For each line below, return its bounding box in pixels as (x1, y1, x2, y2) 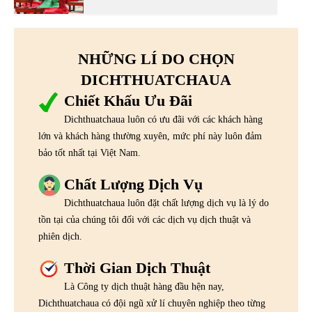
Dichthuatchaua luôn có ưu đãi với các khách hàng (64, 114, 263, 125)
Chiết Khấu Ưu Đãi (64, 92, 192, 110)
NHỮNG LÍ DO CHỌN (77, 50, 235, 68)
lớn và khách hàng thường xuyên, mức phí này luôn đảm (38, 131, 262, 142)
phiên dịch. (38, 231, 82, 242)
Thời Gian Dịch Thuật (64, 259, 210, 277)
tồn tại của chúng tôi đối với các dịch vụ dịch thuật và (38, 214, 251, 226)
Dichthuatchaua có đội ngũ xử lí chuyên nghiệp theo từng (38, 298, 265, 309)
